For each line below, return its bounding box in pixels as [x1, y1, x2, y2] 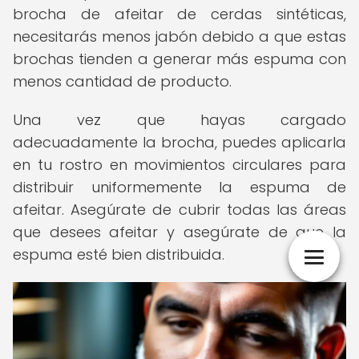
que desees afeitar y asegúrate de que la [13, 222, 346, 242]
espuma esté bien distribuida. [13, 244, 224, 264]
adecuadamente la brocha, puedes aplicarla [13, 132, 346, 152]
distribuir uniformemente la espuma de [13, 177, 346, 197]
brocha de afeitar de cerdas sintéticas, [13, 4, 346, 24]
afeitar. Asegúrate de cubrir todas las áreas [13, 200, 346, 220]
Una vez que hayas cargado [13, 110, 346, 130]
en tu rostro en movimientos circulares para [13, 155, 346, 175]
